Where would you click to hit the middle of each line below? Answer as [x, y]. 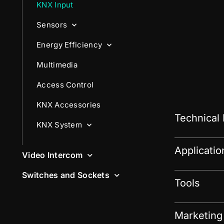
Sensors [52, 25]
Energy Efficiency [69, 45]
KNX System [59, 125]
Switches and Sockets [66, 175]
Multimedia [57, 65]
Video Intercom [52, 155]
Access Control [65, 85]
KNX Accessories [69, 105]
